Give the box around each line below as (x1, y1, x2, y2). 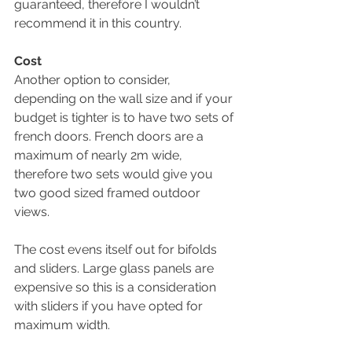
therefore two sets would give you (14, 166, 216, 181)
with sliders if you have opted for (14, 298, 206, 313)
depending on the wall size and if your (14, 90, 236, 106)
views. (14, 203, 53, 219)
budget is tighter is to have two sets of (14, 109, 236, 125)
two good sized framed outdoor (14, 185, 203, 200)
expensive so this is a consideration (14, 279, 219, 295)
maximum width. (14, 317, 113, 332)
